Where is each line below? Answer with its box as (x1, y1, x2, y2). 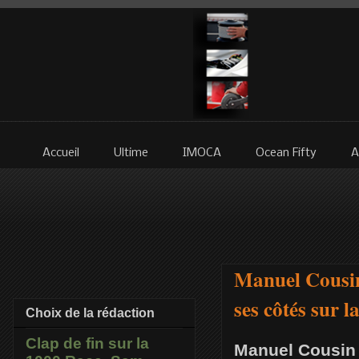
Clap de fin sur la (26, 335, 149, 353)
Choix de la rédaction (26, 306, 155, 321)
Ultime (114, 147, 148, 160)
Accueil (42, 147, 79, 160)
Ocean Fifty (256, 147, 317, 160)
